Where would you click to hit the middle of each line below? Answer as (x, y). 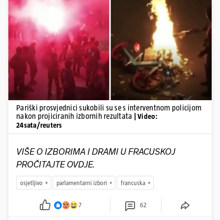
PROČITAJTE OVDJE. (55, 165)
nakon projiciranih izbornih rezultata (75, 116)
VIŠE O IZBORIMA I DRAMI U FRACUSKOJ (96, 152)
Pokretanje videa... (110, 32)
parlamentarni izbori (82, 183)
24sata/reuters (39, 125)
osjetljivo (31, 183)
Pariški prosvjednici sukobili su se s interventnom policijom (109, 108)
